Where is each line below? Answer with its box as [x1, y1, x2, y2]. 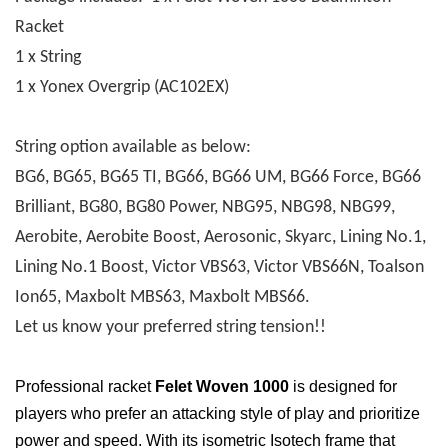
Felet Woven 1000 [155, 378, 289, 395]
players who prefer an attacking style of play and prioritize [15, 405, 420, 422]
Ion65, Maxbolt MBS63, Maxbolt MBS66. [15, 288, 310, 307]
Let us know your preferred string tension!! [15, 318, 326, 337]
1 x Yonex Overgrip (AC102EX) [15, 78, 229, 97]
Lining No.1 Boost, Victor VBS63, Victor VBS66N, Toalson [15, 258, 424, 277]
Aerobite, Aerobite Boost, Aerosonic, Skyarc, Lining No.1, [15, 228, 426, 247]
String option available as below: [15, 138, 251, 157]
